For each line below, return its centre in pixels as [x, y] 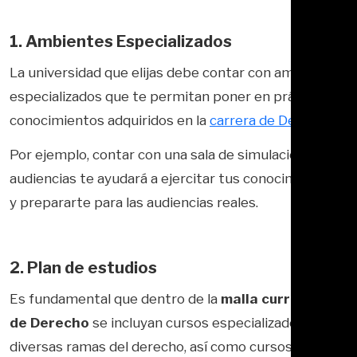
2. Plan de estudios [83, 267]
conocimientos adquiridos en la [110, 120]
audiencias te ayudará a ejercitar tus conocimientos [174, 178]
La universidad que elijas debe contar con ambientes [177, 72]
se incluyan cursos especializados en [206, 322]
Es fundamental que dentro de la [115, 298]
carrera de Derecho [271, 120]
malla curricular [275, 298]
